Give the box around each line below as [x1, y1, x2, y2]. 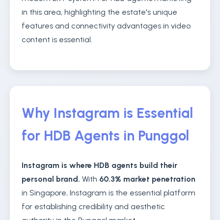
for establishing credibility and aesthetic [22, 202, 165, 211]
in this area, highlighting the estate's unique [22, 7, 177, 17]
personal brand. [22, 174, 80, 184]
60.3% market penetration [99, 174, 195, 184]
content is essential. [22, 35, 92, 44]
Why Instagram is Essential [22, 105, 193, 121]
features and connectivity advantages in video [22, 21, 191, 30]
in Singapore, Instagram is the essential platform [22, 188, 195, 197]
